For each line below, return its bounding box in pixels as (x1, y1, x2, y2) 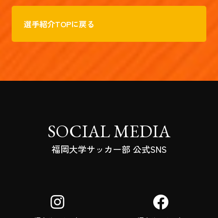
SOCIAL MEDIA (48, 119, 170, 143)
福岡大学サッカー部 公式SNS (51, 142, 167, 155)
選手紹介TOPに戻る (24, 18, 94, 30)
